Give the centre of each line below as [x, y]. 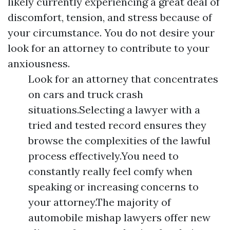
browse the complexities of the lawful [119, 140]
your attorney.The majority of [100, 202]
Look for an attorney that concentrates [123, 79]
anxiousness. [39, 63]
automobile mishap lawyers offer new [119, 217]
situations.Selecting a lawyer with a [114, 110]
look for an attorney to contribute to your [109, 48]
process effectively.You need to [103, 156]
